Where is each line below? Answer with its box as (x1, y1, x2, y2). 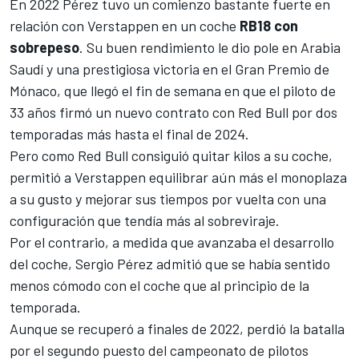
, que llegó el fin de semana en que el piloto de (57, 81, 336, 99)
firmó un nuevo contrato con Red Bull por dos (59, 103, 337, 121)
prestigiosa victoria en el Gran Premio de (83, 59, 329, 78)
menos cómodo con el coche (10, 276, 180, 294)
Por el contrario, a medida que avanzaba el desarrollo (10, 232, 334, 251)
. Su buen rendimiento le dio (79, 38, 253, 56)
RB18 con (240, 16, 298, 34)
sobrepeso (10, 38, 79, 56)
